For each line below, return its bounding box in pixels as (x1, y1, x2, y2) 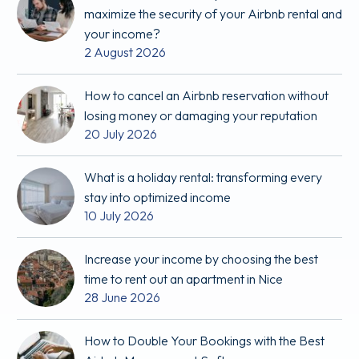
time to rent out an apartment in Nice (84, 271, 283, 288)
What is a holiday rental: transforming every (84, 169, 322, 186)
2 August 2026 (84, 44, 166, 61)
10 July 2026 (84, 208, 154, 224)
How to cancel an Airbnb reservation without (84, 87, 329, 104)
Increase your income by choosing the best (84, 251, 318, 268)
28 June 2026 (84, 289, 160, 306)
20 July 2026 (84, 126, 157, 143)
